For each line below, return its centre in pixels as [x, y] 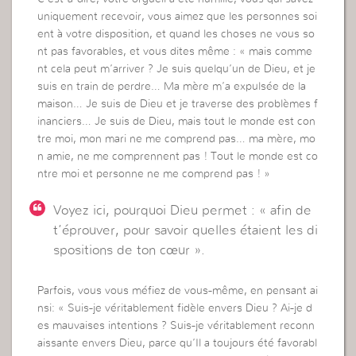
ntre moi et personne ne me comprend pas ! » [154, 174]
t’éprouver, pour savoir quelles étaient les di [186, 230]
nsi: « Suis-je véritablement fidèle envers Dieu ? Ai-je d [175, 309]
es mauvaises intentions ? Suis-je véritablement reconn [176, 326]
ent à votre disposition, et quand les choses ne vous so [176, 34]
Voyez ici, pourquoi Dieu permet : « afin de [183, 211]
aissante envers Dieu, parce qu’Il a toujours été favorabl [178, 344]
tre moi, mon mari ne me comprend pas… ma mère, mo [177, 139]
